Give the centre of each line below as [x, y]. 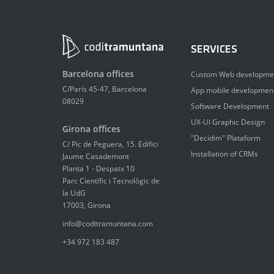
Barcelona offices [98, 74]
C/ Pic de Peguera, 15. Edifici [110, 144]
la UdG [74, 193]
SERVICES [214, 50]
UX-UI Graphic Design [228, 122]
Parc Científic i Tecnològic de [111, 181]
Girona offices [91, 129]
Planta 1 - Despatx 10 [98, 168]
